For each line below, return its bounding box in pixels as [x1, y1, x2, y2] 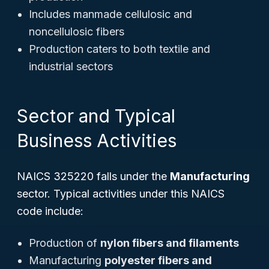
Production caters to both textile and [29, 43, 210, 55]
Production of [29, 237, 100, 249]
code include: [17, 205, 83, 217]
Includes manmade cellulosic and [29, 8, 192, 20]
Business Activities [17, 130, 177, 151]
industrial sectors [29, 60, 113, 73]
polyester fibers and [104, 254, 212, 267]
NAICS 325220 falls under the [17, 170, 170, 183]
